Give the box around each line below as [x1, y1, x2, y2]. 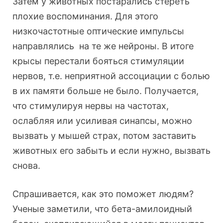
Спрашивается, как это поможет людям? [12, 189, 194, 200]
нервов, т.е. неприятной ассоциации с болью [12, 71, 210, 82]
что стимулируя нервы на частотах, [12, 101, 169, 111]
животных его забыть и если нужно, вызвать [12, 145, 211, 156]
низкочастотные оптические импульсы [12, 26, 184, 37]
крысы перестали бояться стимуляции [12, 56, 184, 67]
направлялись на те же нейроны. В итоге [12, 41, 194, 52]
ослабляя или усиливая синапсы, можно [12, 115, 192, 126]
